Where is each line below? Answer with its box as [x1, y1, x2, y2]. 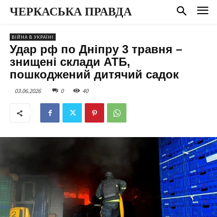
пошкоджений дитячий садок [10, 67, 179, 81]
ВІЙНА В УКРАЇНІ [12, 33, 54, 40]
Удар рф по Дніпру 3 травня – [10, 42, 182, 56]
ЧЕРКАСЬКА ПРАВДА [10, 5, 132, 18]
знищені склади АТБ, [10, 55, 130, 68]
